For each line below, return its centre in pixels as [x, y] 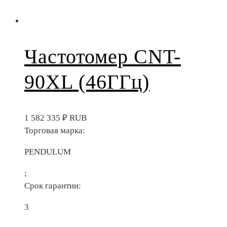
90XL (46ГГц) [87, 82]
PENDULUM [48, 152]
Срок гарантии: [53, 186]
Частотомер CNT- [103, 56]
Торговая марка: [55, 131]
